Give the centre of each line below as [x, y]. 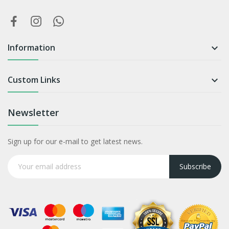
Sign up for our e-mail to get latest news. [75, 141]
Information [31, 47]
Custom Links [34, 79]
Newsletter [33, 112]
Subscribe [195, 167]
